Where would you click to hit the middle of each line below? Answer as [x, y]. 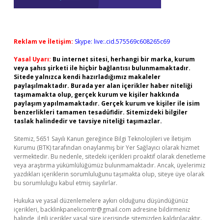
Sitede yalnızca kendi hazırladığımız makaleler [87, 77]
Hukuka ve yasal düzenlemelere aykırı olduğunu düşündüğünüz [101, 201]
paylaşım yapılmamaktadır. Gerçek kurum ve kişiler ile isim [107, 103]
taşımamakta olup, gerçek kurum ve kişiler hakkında [96, 95]
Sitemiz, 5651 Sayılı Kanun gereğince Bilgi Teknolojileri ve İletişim [102, 139]
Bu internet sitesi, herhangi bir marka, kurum [124, 59]
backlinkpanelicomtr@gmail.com [86, 209]
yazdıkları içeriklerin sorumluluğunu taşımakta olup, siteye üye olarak [109, 174]
